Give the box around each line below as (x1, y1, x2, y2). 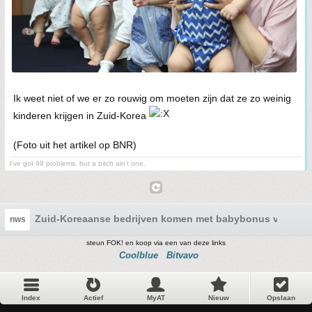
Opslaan (266, 294, 295, 302)
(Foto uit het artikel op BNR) (13, 139, 136, 151)
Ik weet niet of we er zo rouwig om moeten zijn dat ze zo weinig (13, 93, 291, 104)
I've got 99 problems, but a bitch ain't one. (10, 159, 146, 168)
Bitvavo (166, 250, 198, 261)
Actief (84, 294, 104, 302)
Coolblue (119, 250, 158, 261)
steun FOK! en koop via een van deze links (86, 239, 226, 247)
